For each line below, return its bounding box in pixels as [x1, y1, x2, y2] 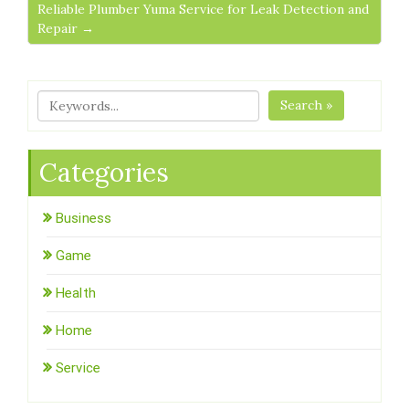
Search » [280, 97, 333, 114]
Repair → [37, 20, 94, 37]
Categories [39, 156, 169, 190]
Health [56, 285, 96, 302]
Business [56, 210, 111, 227]
